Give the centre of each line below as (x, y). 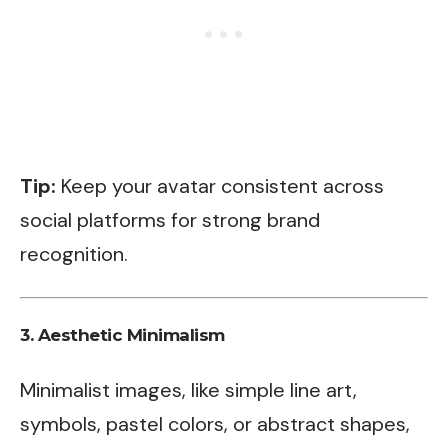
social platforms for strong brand (170, 220)
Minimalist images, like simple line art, (188, 389)
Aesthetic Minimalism (131, 335)
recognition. (74, 254)
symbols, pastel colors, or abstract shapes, (215, 423)
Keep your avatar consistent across (220, 186)
